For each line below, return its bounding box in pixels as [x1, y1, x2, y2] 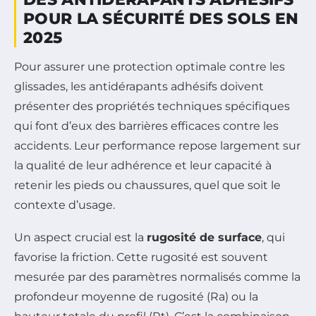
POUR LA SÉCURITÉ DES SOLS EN [23, 9, 299, 29]
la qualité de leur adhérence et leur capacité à [14, 159, 272, 173]
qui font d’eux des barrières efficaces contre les [14, 119, 279, 133]
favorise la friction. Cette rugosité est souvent [14, 250, 268, 265]
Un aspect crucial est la [14, 231, 147, 245]
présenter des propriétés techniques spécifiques [14, 99, 290, 114]
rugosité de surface [147, 231, 262, 245]
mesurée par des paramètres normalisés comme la [14, 270, 300, 284]
